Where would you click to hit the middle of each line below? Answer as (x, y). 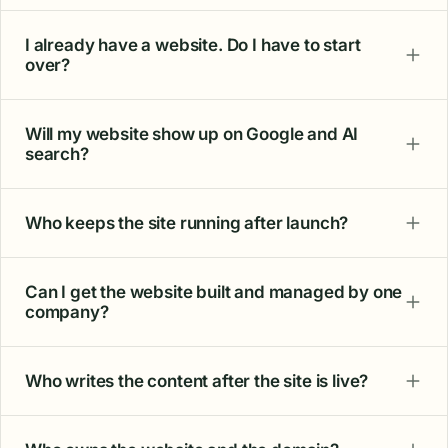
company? (67, 312)
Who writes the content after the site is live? (197, 381)
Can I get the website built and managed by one (214, 292)
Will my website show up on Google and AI (192, 134)
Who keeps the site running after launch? (187, 223)
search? (57, 154)
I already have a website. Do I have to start (193, 45)
